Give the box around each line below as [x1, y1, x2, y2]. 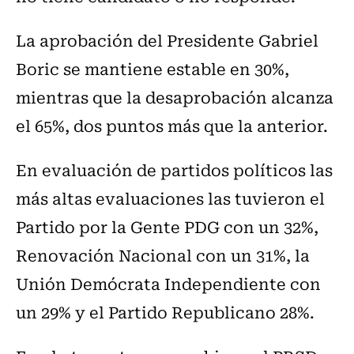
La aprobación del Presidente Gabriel [16, 28, 318, 53]
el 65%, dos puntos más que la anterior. [16, 113, 328, 138]
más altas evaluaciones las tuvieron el [16, 186, 325, 211]
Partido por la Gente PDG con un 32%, [16, 214, 318, 239]
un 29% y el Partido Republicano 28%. [16, 299, 314, 325]
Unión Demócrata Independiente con [16, 271, 321, 296]
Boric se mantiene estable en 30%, [16, 56, 289, 81]
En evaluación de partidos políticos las [16, 157, 333, 183]
